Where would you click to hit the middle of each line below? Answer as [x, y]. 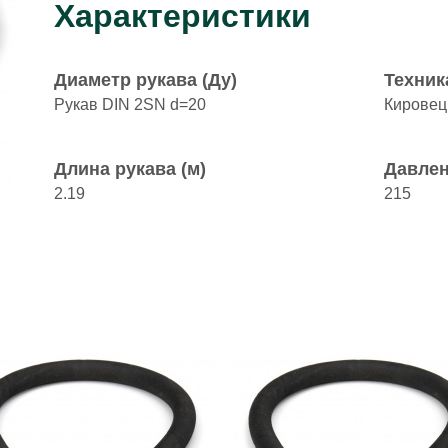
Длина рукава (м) [130, 169]
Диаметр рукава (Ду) [145, 80]
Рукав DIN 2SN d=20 [130, 104]
